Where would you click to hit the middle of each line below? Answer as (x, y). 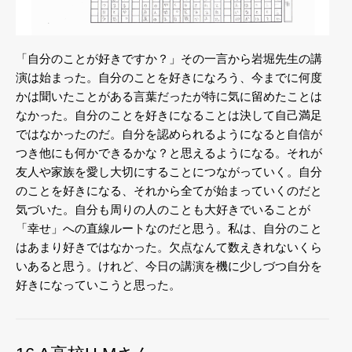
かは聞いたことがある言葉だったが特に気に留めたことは (169, 97)
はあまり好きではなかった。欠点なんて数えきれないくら (169, 247)
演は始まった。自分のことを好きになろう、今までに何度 (169, 78)
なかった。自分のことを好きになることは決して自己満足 (169, 115)
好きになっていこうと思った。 (98, 285)
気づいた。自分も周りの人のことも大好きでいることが (163, 210)
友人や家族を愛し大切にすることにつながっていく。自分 (169, 172)
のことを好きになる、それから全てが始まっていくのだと (169, 191)
